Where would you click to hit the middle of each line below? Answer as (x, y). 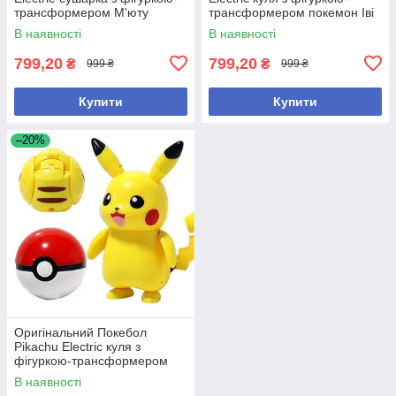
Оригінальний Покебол (80, 332)
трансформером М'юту (81, 12)
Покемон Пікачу (60, 374)
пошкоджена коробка (270, 26)
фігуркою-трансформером (91, 360)
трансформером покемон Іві (291, 12)
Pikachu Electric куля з (77, 346)
